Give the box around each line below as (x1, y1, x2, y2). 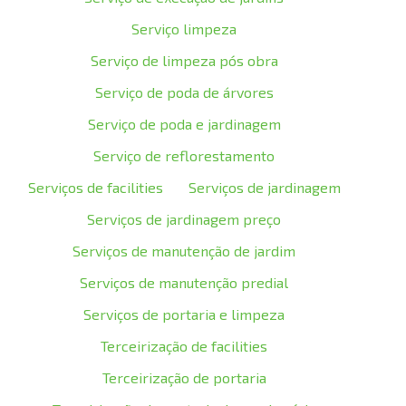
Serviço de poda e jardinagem (87, 115, 281, 132)
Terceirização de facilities (101, 337, 268, 354)
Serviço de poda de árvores (94, 83, 274, 101)
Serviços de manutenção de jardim (72, 242, 296, 259)
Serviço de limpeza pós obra (90, 52, 278, 69)
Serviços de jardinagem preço (87, 210, 282, 227)
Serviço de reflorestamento (93, 147, 275, 164)
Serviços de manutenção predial (80, 274, 289, 291)
